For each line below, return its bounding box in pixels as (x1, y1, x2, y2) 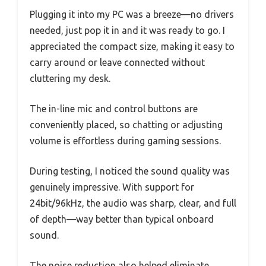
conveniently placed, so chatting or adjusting (30, 119, 223, 131)
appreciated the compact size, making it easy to (30, 41, 235, 52)
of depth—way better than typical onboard (30, 214, 214, 225)
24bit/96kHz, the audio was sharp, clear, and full (30, 198, 236, 209)
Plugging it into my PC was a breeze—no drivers (30, 9, 234, 20)
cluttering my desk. (30, 73, 110, 84)
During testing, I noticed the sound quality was (30, 166, 230, 177)
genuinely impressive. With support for (30, 182, 194, 193)
